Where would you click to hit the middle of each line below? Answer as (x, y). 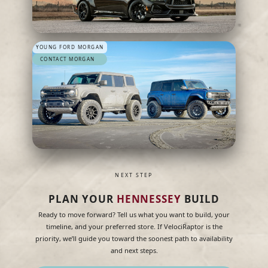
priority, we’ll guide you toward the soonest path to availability (134, 239)
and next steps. (134, 251)
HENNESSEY (149, 199)
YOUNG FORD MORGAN (70, 47)
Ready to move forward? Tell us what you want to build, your (134, 215)
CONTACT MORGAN (68, 59)
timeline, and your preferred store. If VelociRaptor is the (134, 227)
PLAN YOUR (83, 199)
